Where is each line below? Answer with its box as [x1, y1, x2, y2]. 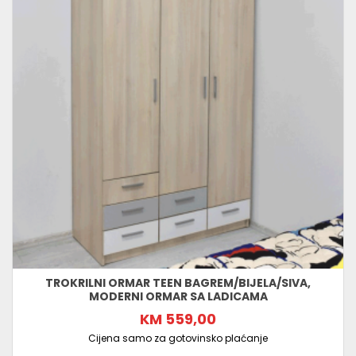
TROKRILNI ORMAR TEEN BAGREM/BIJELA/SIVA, [45, 275, 311, 292]
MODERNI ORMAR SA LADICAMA [88, 288, 268, 305]
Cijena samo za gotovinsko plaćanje [88, 331, 268, 346]
